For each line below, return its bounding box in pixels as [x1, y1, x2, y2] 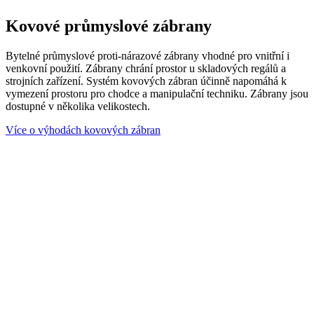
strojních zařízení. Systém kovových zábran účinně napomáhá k [6, 74, 287, 87]
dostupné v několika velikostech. [6, 100, 150, 112]
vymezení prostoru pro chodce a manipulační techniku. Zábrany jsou [6, 87, 308, 100]
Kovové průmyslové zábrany [6, 16, 212, 35]
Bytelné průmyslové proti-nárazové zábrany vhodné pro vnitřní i [6, 49, 289, 62]
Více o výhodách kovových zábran [6, 123, 161, 136]
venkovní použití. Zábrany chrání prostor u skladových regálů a [6, 62, 286, 74]
